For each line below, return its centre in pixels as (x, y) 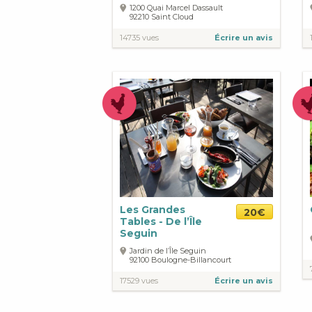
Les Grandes (153, 210)
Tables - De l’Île (161, 222)
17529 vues (139, 281)
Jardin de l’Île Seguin (168, 251)
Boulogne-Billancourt (191, 260)
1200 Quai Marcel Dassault (176, 8)
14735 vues (139, 38)
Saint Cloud (172, 17)
